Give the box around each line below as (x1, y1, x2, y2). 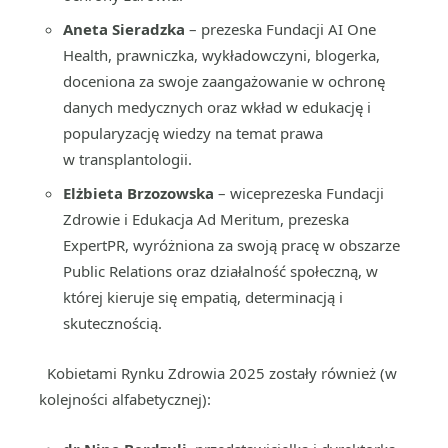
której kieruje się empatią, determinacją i (63, 287, 343, 307)
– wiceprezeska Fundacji (214, 183, 384, 203)
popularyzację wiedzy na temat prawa (63, 123, 323, 143)
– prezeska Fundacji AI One (185, 19, 376, 39)
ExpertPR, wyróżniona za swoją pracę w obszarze (63, 235, 400, 255)
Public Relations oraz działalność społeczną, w (63, 261, 378, 281)
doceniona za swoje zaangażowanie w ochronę (63, 71, 385, 91)
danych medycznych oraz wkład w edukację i (63, 97, 371, 117)
